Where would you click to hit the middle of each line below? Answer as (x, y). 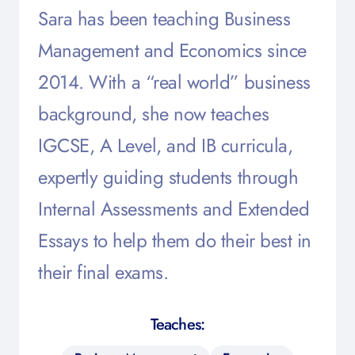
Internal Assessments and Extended (174, 209)
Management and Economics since (172, 50)
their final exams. (103, 272)
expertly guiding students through (168, 177)
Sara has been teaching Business (164, 19)
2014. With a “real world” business (174, 82)
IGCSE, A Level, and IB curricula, (166, 145)
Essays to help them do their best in (175, 240)
